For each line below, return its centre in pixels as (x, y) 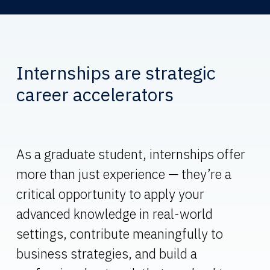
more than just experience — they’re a (124, 174)
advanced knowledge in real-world (114, 214)
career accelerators (95, 94)
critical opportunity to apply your (110, 194)
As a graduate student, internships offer (130, 154)
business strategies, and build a (106, 254)
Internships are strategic (116, 72)
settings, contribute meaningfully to (119, 234)
